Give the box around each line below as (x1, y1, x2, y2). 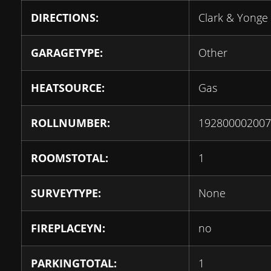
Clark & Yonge (198, 10, 268, 25)
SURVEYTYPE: (31, 186, 101, 200)
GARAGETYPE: (31, 45, 103, 60)
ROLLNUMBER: (31, 116, 110, 130)
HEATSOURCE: (31, 80, 105, 95)
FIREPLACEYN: (31, 221, 105, 235)
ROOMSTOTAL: (31, 151, 108, 165)
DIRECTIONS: (31, 10, 99, 25)
